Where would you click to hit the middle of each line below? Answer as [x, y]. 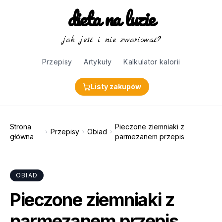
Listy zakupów [116, 86]
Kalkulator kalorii [152, 62]
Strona [21, 127]
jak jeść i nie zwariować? [111, 40]
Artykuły [98, 62]
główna [22, 137]
